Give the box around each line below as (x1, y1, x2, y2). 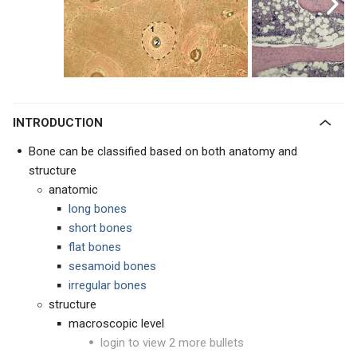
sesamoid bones (69, 259, 156, 273)
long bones (69, 202, 127, 216)
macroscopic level (69, 316, 164, 331)
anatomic (49, 182, 98, 197)
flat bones (69, 240, 121, 254)
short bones (69, 221, 132, 235)
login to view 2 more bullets (100, 335, 244, 350)
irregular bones (69, 278, 147, 292)
